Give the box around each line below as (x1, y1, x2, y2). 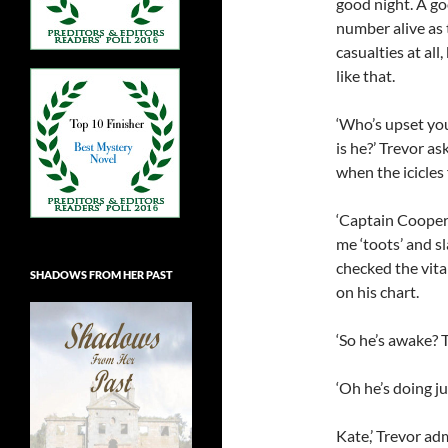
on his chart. (336, 282, 419, 302)
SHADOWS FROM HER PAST (30, 267, 173, 281)
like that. (336, 66, 395, 86)
